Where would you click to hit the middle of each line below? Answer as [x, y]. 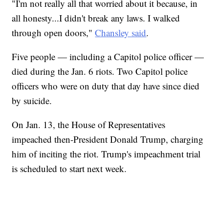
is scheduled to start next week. [69, 169]
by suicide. [32, 101]
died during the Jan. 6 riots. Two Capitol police [100, 71]
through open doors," [54, 33]
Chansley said [121, 33]
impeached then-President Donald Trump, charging [108, 139]
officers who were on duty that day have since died [106, 86]
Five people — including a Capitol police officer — [108, 57]
